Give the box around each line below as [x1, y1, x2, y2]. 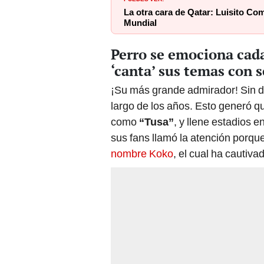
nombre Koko [111, 147, 173, 160]
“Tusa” [139, 115, 174, 128]
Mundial [124, 17, 157, 28]
